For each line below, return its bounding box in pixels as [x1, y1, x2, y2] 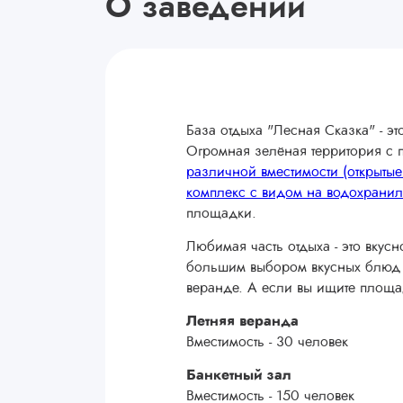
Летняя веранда [186, 314, 299, 328]
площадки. [186, 206, 256, 220]
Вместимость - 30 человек [186, 335, 348, 349]
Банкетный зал [186, 368, 291, 382]
